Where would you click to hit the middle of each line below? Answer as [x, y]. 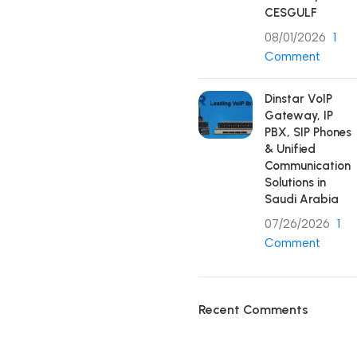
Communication [308, 166]
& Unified [290, 149]
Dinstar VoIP [298, 99]
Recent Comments [253, 310]
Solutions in [295, 182]
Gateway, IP [299, 116]
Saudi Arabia [302, 199]
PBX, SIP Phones [308, 132]
